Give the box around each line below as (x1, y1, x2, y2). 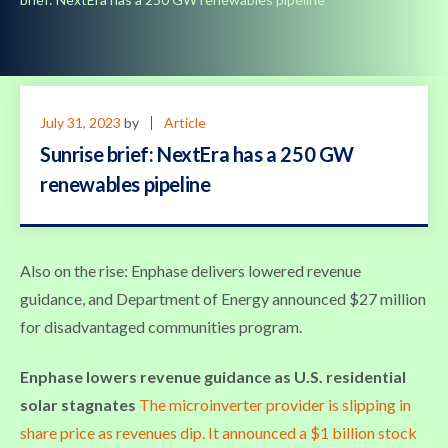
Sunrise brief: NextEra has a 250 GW (40, 141, 355, 166)
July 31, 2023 (40, 113, 121, 131)
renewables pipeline (40, 171, 211, 196)
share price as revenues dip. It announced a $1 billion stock (20, 422, 417, 442)
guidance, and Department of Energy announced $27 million (20, 288, 426, 308)
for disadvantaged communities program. (20, 316, 302, 336)
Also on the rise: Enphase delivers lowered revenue (20, 260, 361, 280)
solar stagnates (20, 394, 139, 414)
